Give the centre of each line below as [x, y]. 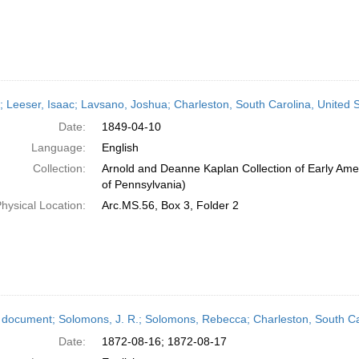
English [120, 147]
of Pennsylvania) [143, 184]
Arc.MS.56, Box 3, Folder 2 [170, 205]
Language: [58, 147]
